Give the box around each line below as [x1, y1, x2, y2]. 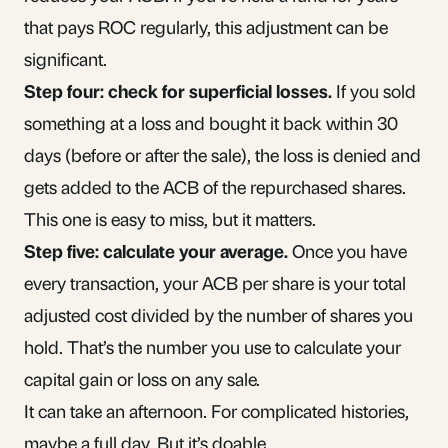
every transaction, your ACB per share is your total [24, 270, 406, 294]
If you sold [332, 78, 416, 102]
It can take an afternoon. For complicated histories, [24, 398, 409, 422]
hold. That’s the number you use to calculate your [24, 334, 401, 358]
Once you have [288, 238, 407, 262]
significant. [24, 46, 107, 70]
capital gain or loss [24, 366, 167, 390]
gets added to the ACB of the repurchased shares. [24, 174, 406, 198]
